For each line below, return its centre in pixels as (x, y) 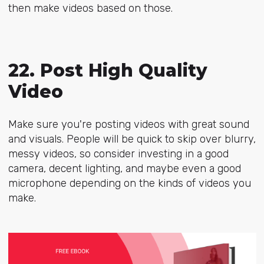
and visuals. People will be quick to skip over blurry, (132, 139)
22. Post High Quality (108, 71)
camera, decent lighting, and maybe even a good (124, 169)
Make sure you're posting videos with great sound (128, 125)
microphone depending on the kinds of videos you (129, 184)
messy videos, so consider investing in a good (118, 154)
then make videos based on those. (90, 8)
